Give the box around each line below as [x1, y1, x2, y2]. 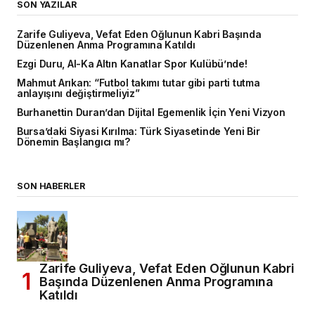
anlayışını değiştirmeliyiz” [17, 87, 140, 99]
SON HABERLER [17, 180, 85, 191]
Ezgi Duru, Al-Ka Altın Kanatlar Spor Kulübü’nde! [17, 58, 247, 70]
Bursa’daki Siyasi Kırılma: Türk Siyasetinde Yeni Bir [17, 125, 260, 137]
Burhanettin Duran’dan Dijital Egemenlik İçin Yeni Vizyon [17, 106, 285, 118]
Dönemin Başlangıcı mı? [17, 136, 130, 148]
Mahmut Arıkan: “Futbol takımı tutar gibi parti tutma [17, 77, 260, 89]
